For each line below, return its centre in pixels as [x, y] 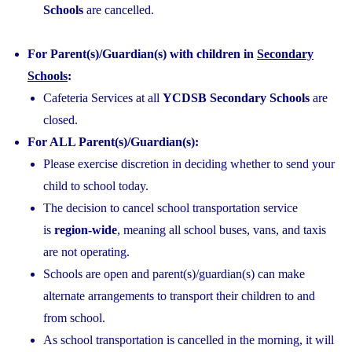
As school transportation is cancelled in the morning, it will [189, 339]
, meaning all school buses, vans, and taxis [222, 229]
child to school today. [96, 185]
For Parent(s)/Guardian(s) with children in [142, 53]
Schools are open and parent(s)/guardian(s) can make [174, 273]
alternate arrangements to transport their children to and [179, 295]
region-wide [86, 229]
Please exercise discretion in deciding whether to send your [189, 163]
